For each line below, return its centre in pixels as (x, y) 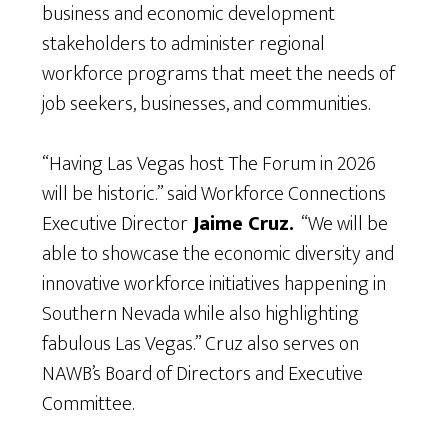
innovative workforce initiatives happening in (214, 284)
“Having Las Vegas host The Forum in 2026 (209, 164)
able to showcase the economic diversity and (218, 254)
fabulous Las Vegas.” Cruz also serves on (201, 344)
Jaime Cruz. (241, 224)
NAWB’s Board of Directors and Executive (203, 374)
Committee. (90, 404)
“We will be (341, 224)
